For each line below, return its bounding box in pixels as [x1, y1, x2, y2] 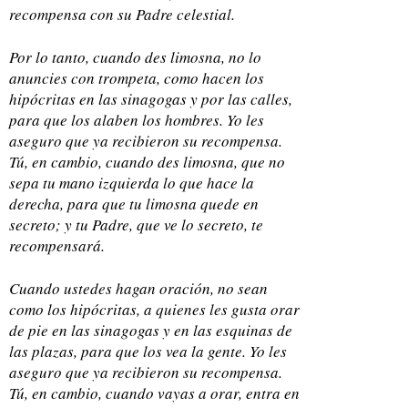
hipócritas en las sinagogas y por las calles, [9, 87, 292, 109]
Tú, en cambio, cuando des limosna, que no [9, 150, 285, 172]
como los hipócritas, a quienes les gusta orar [9, 298, 300, 320]
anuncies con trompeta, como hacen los [9, 66, 264, 88]
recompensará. [9, 234, 105, 256]
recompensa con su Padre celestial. [9, 3, 235, 25]
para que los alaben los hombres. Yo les [9, 108, 264, 130]
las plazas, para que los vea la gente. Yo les [9, 340, 287, 362]
